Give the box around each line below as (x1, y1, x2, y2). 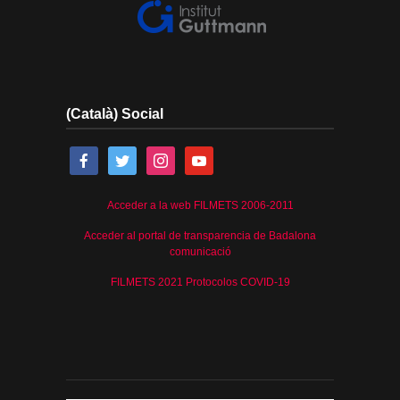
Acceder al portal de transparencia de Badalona (84, 229, 316, 242)
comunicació (169, 245, 231, 258)
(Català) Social (66, 105, 163, 121)
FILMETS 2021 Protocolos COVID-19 (110, 275, 290, 288)
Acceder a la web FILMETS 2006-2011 (106, 198, 294, 212)
